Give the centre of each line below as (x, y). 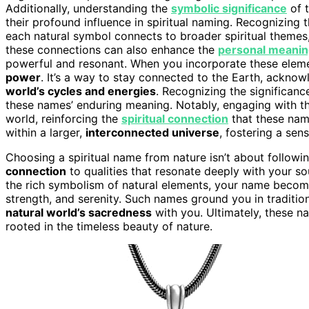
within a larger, (46, 132)
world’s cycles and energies (81, 91)
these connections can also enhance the (112, 49)
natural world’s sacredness (79, 212)
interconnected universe (152, 132)
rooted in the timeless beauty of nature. (109, 226)
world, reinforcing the (63, 118)
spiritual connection (175, 118)
